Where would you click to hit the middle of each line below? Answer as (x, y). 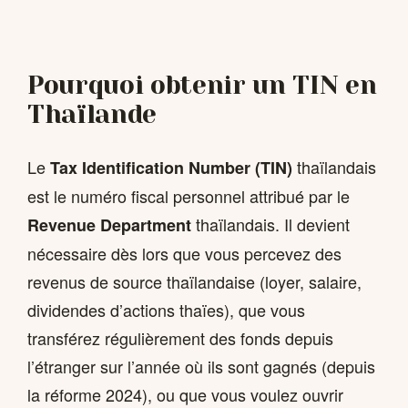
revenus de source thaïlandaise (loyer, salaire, (194, 281)
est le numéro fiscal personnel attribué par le (189, 195)
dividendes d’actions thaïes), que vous (166, 309)
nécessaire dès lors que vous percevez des (184, 253)
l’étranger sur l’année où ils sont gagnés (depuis (201, 366)
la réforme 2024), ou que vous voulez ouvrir (185, 394)
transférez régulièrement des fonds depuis (180, 337)
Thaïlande (92, 114)
